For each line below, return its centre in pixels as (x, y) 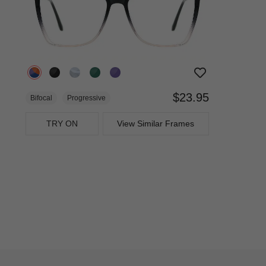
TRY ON (62, 123)
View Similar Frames (156, 123)
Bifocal (41, 98)
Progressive (86, 98)
